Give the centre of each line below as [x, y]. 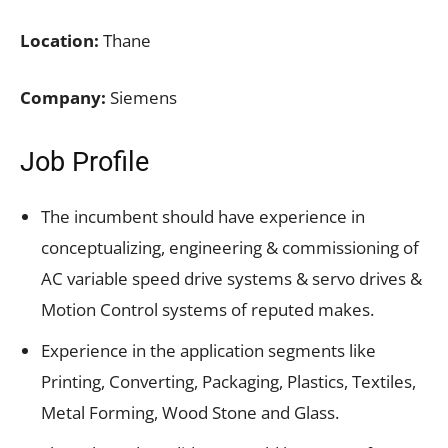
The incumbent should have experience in [203, 216]
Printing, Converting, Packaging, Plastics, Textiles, [228, 381]
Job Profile [84, 161]
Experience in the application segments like [208, 350]
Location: [59, 40]
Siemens [141, 97]
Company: [63, 97]
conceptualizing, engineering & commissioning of [230, 247]
